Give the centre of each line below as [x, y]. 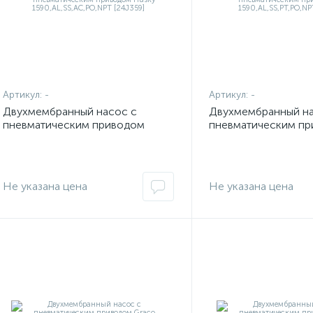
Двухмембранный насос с [70, 111]
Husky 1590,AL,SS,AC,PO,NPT [79, 138]
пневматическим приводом [74, 125]
